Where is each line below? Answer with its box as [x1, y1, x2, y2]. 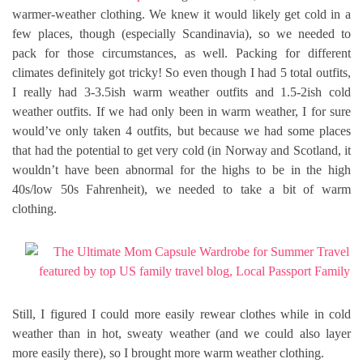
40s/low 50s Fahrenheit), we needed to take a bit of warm [12, 182, 351, 197]
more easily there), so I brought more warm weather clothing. [12, 346, 324, 361]
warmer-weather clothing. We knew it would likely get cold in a [12, 7, 351, 22]
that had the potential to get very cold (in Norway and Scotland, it [12, 143, 351, 158]
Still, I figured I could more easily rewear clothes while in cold [12, 307, 351, 322]
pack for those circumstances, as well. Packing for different [12, 46, 351, 61]
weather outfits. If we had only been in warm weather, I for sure [12, 105, 351, 119]
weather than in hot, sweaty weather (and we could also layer [12, 327, 351, 341]
